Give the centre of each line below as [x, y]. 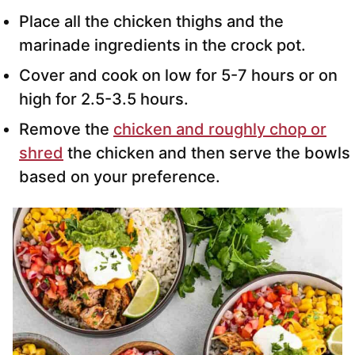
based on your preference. [120, 177]
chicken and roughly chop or [220, 130]
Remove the [66, 130]
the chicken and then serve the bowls [207, 153]
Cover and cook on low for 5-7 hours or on [178, 76]
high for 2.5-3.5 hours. [104, 99]
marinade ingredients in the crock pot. [162, 46]
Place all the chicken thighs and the [151, 22]
